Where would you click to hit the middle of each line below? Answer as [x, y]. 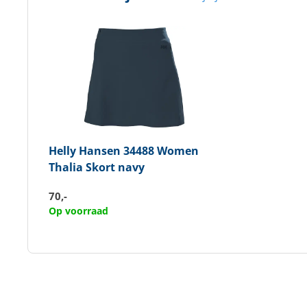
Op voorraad [78, 211]
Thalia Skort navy [96, 167]
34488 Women [159, 151]
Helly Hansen [84, 151]
